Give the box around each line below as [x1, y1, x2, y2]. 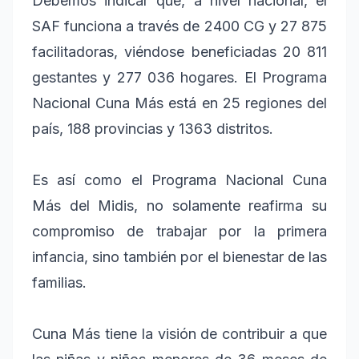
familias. [32, 273, 87, 291]
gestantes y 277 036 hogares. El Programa [32, 68, 327, 86]
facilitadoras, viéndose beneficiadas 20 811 [32, 42, 327, 60]
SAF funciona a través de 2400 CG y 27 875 [32, 17, 327, 34]
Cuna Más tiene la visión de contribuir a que [32, 325, 327, 342]
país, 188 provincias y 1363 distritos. [32, 119, 273, 137]
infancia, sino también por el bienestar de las [32, 248, 327, 265]
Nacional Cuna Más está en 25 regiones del [32, 94, 327, 111]
